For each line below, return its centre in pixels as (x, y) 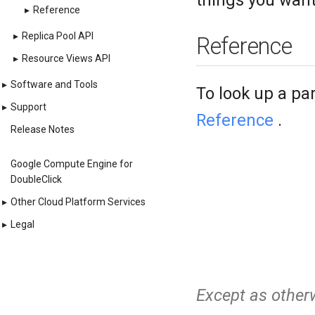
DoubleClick (36, 180)
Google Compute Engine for (72, 164)
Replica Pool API (58, 36)
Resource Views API (66, 58)
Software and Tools (54, 84)
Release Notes (43, 129)
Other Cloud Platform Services (78, 202)
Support (28, 107)
